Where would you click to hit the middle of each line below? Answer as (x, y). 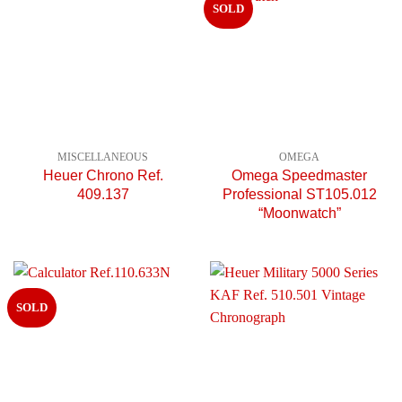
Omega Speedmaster (299, 175)
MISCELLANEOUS (103, 157)
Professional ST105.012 (299, 194)
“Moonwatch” (299, 213)
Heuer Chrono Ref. (103, 175)
